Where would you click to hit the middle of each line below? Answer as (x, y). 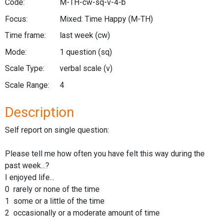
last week (77, 36)
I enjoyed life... (30, 177)
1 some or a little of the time (55, 201)
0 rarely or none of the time (52, 189)
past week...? (27, 165)
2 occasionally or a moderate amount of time (82, 213)
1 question (79, 52)
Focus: (16, 19)
